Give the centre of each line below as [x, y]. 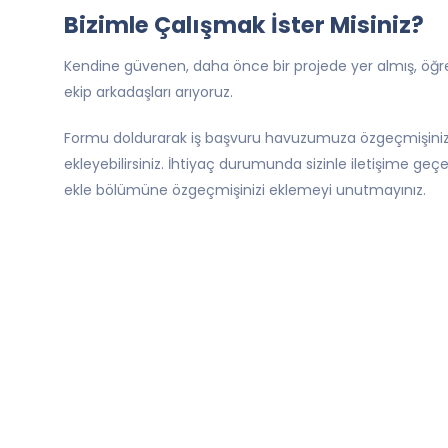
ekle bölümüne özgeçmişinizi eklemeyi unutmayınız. [245, 190]
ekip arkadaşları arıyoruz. [148, 92]
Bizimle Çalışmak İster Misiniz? [244, 25]
